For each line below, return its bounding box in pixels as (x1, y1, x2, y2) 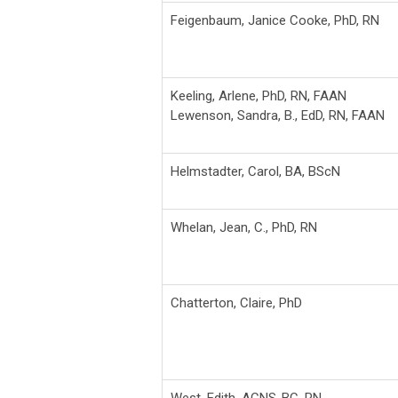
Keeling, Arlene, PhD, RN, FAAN (171, 87, 346, 104)
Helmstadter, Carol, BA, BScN (171, 163, 340, 179)
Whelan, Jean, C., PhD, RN (171, 219, 317, 235)
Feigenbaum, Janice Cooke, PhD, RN (171, 12, 379, 28)
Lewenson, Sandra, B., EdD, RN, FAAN (171, 107, 385, 123)
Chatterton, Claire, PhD (171, 294, 302, 311)
